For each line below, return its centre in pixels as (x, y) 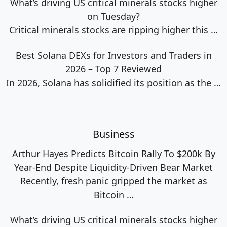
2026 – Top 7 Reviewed (113, 69)
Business (113, 134)
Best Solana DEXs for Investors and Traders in (113, 55)
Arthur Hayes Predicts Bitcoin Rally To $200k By (113, 153)
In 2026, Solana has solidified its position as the (110, 82)
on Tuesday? (113, 16)
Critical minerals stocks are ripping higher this (110, 30)
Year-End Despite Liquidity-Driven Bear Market (113, 167)
